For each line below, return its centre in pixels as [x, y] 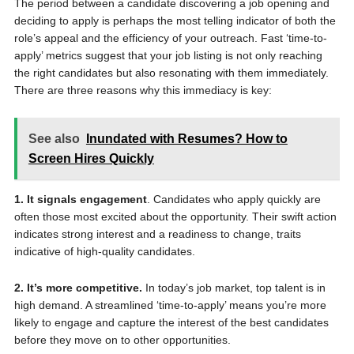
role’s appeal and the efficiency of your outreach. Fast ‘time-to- [170, 38]
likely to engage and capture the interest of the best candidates [171, 322]
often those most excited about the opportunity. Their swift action [175, 217]
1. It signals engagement [80, 199]
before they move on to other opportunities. [122, 340]
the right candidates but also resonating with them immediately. [171, 73]
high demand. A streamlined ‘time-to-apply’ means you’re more [170, 305]
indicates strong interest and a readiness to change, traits [157, 234]
